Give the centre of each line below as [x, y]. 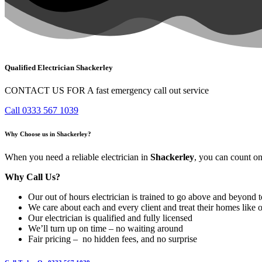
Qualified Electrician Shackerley [59, 68]
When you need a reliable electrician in [77, 157]
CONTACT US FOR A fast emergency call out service [107, 91]
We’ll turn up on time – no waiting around [106, 229]
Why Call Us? [32, 177]
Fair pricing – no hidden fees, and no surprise [113, 239]
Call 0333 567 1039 [42, 111]
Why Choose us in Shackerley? [48, 134]
